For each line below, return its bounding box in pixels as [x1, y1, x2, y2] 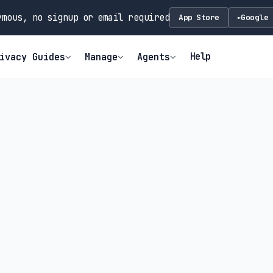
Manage [85, 50, 118, 63]
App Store [179, 12, 219, 23]
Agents [137, 50, 171, 63]
